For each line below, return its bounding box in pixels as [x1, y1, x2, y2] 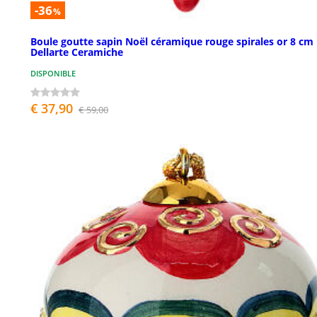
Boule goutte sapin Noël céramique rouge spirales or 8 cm [30, 34, 313, 48]
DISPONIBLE [30, 67, 76, 79]
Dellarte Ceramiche [30, 45, 123, 59]
